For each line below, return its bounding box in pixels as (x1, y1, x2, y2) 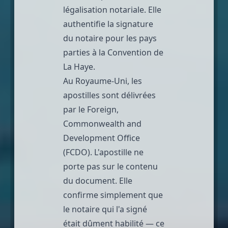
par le (63, 103, 87, 115)
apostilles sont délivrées (63, 89, 156, 101)
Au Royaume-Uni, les (63, 75, 142, 87)
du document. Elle (63, 175, 132, 186)
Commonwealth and (63, 118, 141, 129)
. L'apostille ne (90, 146, 144, 158)
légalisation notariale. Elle (63, 4, 161, 15)
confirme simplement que (63, 189, 163, 201)
